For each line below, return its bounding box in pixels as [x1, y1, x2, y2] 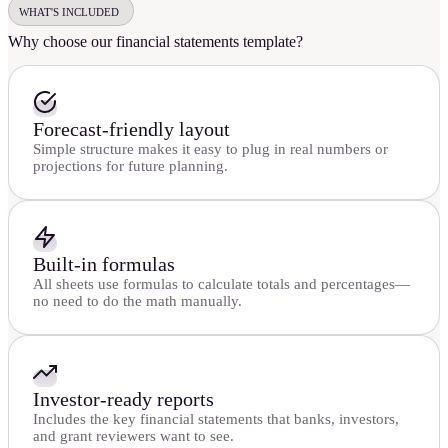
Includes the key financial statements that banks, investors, [33, 410, 399, 427]
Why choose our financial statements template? [8, 33, 303, 51]
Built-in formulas [33, 252, 175, 275]
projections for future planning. [33, 157, 228, 174]
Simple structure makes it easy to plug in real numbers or [33, 140, 388, 157]
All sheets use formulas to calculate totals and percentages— [33, 275, 410, 292]
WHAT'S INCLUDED [19, 6, 119, 19]
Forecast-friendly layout [33, 117, 230, 140]
